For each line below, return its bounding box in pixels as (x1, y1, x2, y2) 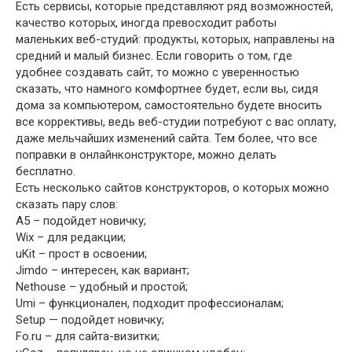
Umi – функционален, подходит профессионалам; (16, 296, 284, 310)
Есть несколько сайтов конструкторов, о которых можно (16, 181, 329, 195)
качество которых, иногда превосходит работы (16, 16, 277, 30)
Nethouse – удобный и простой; (16, 280, 188, 294)
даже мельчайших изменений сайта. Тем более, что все (16, 131, 317, 145)
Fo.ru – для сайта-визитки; (16, 329, 159, 343)
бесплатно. (16, 164, 75, 178)
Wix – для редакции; (16, 230, 126, 244)
